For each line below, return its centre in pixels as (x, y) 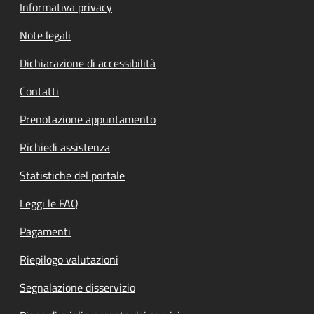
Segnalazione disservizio (77, 288)
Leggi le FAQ (49, 204)
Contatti (39, 91)
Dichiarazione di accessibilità (88, 63)
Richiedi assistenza (65, 148)
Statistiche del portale (72, 176)
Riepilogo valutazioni (69, 260)
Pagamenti (45, 232)
